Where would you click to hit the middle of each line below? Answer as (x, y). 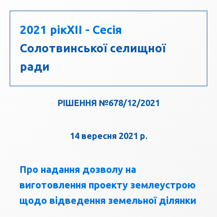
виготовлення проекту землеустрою (108, 185)
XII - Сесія (94, 30)
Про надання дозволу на (78, 170)
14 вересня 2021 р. (108, 136)
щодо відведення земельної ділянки (108, 201)
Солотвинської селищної (93, 48)
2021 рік (43, 30)
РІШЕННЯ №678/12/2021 (108, 103)
